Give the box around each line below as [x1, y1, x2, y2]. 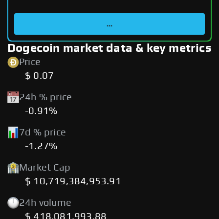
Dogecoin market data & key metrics [7, 43, 212, 54]
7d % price [19, 128, 66, 137]
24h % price [19, 92, 72, 102]
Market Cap [19, 163, 70, 173]
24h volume [19, 198, 71, 208]
